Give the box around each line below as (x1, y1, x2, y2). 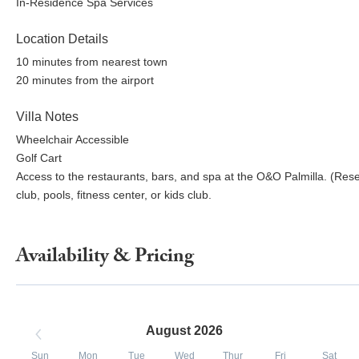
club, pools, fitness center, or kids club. (16, 188, 212, 202)
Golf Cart (16, 151, 62, 165)
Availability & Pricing (16, 242, 194, 276)
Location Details (16, 32, 108, 46)
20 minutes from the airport (16, 74, 154, 87)
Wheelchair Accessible (16, 133, 129, 147)
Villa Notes (16, 110, 79, 124)
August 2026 (146, 324, 224, 338)
